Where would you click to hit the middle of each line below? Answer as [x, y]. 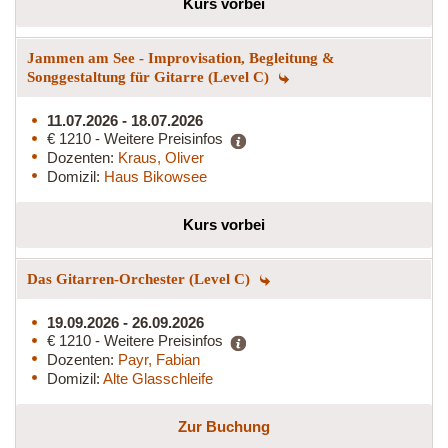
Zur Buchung [224, 426]
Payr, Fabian [159, 359]
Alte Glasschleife [158, 378]
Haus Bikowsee [155, 176]
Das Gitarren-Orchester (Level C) [140, 278]
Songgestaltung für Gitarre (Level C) [150, 76]
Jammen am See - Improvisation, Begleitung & [181, 57]
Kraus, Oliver [161, 157]
